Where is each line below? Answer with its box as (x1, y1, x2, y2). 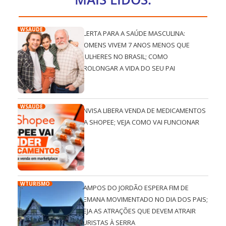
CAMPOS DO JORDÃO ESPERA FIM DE (79, 183, 189, 193)
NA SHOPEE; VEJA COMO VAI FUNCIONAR (79, 118, 200, 127)
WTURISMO (20, 180, 50, 188)
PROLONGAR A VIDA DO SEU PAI (79, 63, 176, 73)
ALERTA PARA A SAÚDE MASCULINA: (79, 28, 186, 38)
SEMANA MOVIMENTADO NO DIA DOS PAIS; (79, 195, 208, 204)
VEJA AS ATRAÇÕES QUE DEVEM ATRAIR (79, 206, 196, 216)
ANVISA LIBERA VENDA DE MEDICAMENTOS (79, 106, 206, 116)
